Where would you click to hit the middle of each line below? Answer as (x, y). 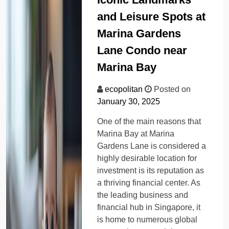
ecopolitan (124, 89)
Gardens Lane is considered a (152, 146)
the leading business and (143, 195)
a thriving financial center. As (149, 182)
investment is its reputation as (151, 170)
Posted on (171, 89)
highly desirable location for (147, 158)
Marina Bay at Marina (136, 133)
